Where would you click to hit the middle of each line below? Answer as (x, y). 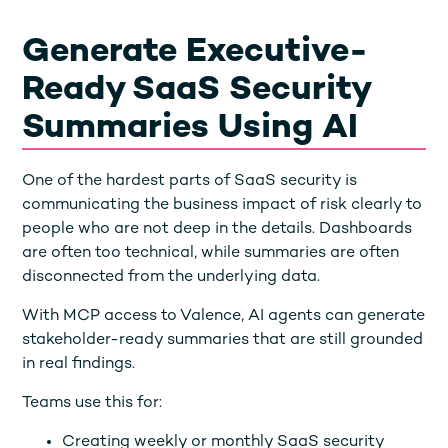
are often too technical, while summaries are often (211, 253)
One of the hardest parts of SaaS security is (190, 181)
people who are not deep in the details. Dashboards (217, 229)
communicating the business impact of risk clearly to (222, 205)
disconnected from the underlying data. (171, 277)
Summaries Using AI (190, 128)
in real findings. (79, 364)
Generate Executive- (195, 52)
